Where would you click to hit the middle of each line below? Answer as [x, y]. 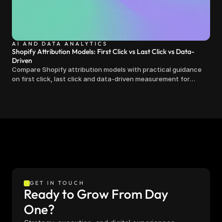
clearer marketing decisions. [56, 88]
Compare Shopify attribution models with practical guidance [107, 69]
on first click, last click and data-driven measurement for [101, 79]
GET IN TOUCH [57, 183]
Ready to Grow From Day [96, 194]
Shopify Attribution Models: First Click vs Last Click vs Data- [103, 52]
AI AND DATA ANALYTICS [60, 44]
